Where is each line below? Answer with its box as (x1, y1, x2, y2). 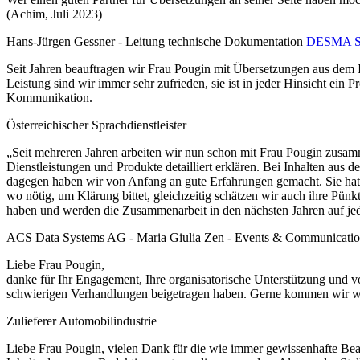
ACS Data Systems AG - (6, 231, 137, 245)
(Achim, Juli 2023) (6, 7, 102, 22)
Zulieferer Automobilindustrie (6, 314, 157, 329)
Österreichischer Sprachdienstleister (6, 118, 186, 133)
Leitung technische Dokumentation (125, 35, 303, 49)
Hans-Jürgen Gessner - (6, 35, 125, 49)
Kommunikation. (6, 91, 92, 105)
